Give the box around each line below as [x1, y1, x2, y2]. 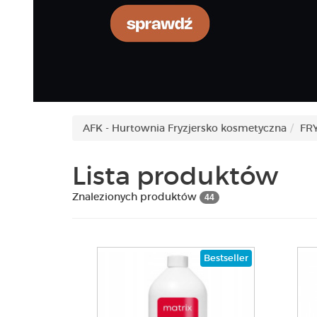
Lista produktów [72, 160, 278, 192]
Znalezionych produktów [72, 190, 200, 203]
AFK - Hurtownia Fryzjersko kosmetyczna [83, 122, 287, 134]
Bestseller [203, 252, 248, 264]
